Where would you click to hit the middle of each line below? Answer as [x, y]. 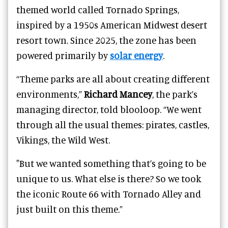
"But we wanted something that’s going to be [111, 163]
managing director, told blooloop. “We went [109, 109]
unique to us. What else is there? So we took [109, 178]
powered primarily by [63, 55]
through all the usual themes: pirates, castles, [113, 124]
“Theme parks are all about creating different [113, 78]
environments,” [50, 94]
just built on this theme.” [69, 209]
